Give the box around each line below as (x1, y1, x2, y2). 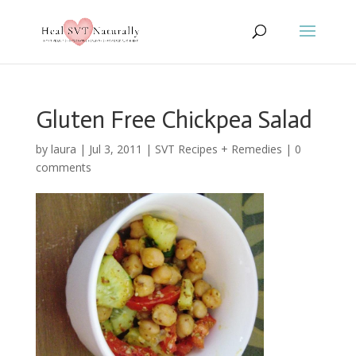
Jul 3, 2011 (88, 141, 142, 157)
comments (35, 160, 91, 175)
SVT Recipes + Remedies (154, 141, 282, 157)
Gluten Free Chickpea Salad (35, 106, 312, 134)
